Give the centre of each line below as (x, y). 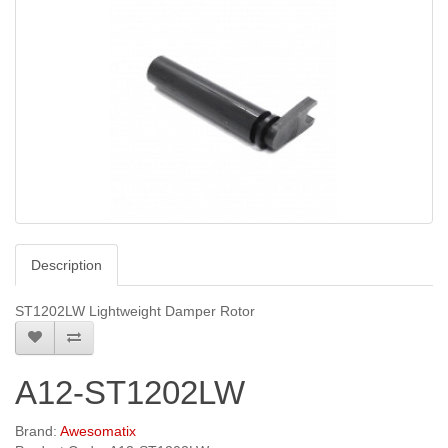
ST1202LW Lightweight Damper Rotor (135, 311)
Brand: (37, 431)
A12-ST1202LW (130, 393)
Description (66, 265)
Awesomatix (98, 431)
